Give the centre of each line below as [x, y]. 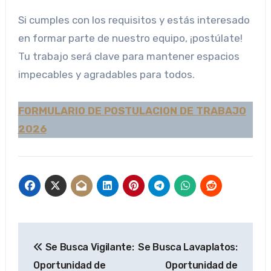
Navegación [72, 234]
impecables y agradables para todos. [106, 75]
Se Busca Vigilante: [88, 247]
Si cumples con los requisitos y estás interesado [134, 20]
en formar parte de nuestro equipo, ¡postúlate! [130, 38]
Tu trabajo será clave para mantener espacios [129, 57]
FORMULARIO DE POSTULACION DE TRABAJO [132, 111]
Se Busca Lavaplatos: [188, 247]
